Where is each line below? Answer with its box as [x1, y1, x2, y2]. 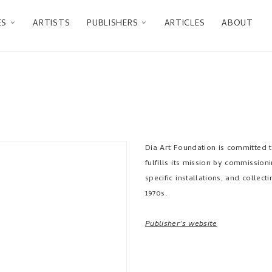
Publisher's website [145, 218, 217, 231]
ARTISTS [33, 17, 70, 31]
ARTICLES [164, 17, 205, 31]
